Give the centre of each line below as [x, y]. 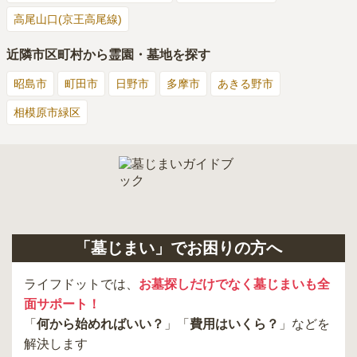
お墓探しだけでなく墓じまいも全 [234, 284]
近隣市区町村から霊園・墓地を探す [108, 54]
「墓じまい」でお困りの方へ [178, 247]
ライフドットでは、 [81, 284]
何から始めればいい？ [100, 324]
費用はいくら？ [234, 324]
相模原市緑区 [47, 112]
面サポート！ [62, 304]
